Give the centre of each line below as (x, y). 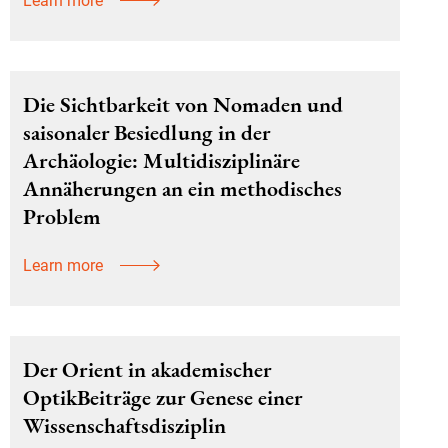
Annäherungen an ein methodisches (182, 188)
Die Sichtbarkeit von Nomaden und (183, 104)
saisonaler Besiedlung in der (146, 132)
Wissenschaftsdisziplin (124, 425)
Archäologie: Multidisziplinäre (161, 160)
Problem (62, 216)
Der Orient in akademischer (147, 369)
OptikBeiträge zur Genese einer (162, 397)
